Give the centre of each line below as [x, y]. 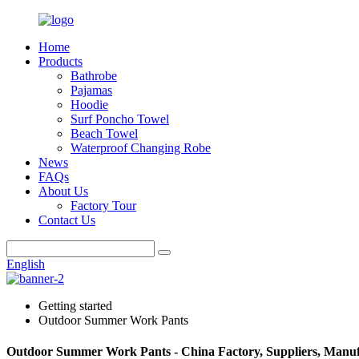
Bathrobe [94, 76]
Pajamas [91, 90]
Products [61, 61]
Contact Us [67, 220]
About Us [63, 191]
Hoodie [89, 105]
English [26, 264]
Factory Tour [103, 206]
